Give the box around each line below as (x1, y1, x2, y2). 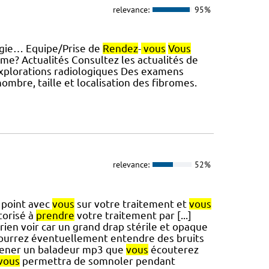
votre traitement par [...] (74, 209, 192, 221)
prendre (35, 209, 74, 221)
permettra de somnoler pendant (19, 255, 175, 267)
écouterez (148, 243, 199, 255)
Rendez (102, 43, 138, 55)
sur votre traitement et (74, 198, 189, 210)
